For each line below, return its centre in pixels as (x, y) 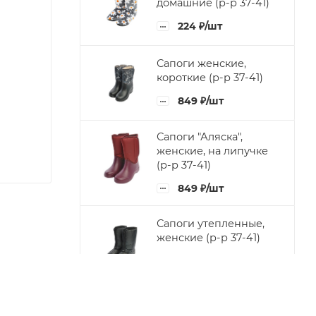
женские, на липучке (212, 151)
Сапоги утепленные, (211, 224)
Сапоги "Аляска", (200, 136)
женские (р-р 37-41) (208, 238)
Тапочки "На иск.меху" (215, 299)
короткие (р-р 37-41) (210, 78)
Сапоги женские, (201, 64)
